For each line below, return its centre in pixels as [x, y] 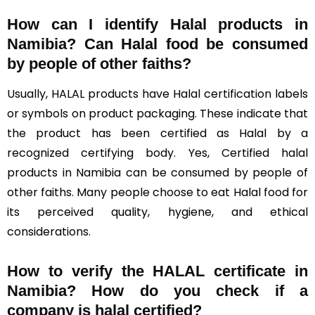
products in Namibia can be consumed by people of [157, 173]
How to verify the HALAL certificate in [157, 271]
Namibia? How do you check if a [157, 291]
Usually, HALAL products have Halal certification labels [157, 94]
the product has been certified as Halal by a [157, 133]
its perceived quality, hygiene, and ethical [157, 212]
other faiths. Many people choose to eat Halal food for [157, 192]
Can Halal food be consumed [196, 44]
